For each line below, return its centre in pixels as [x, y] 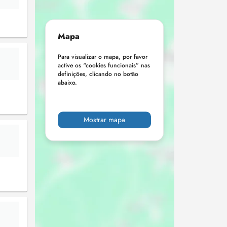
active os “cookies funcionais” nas [104, 66]
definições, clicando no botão [98, 74]
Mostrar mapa [104, 120]
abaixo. [68, 83]
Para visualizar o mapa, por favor [103, 57]
